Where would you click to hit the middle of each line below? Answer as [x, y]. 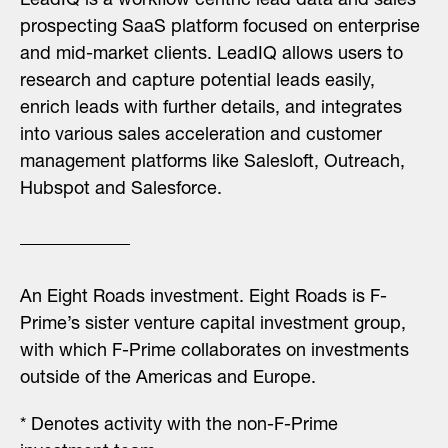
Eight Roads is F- [318, 298]
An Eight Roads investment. [134, 298]
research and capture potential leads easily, [197, 82]
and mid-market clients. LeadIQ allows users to [211, 55]
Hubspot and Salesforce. [121, 190]
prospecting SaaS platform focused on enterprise [220, 28]
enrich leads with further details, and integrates [211, 109]
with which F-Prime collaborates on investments [214, 352]
